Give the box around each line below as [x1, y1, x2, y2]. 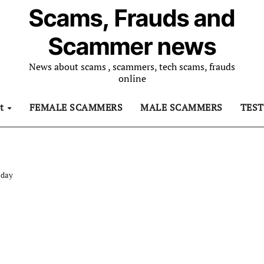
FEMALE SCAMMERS [29, 101, 123, 114]
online [118, 72, 146, 85]
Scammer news [48, 32, 216, 61]
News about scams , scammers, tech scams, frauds [29, 60, 235, 73]
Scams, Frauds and [29, 4, 235, 32]
